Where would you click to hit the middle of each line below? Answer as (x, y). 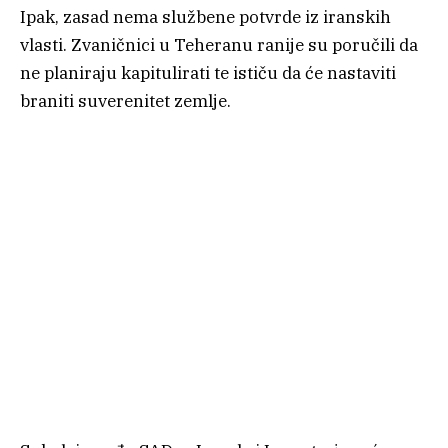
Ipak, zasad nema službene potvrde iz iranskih (205, 16)
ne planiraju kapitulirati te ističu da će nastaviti (208, 72)
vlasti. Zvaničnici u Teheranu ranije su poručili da (219, 44)
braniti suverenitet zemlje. (125, 100)
